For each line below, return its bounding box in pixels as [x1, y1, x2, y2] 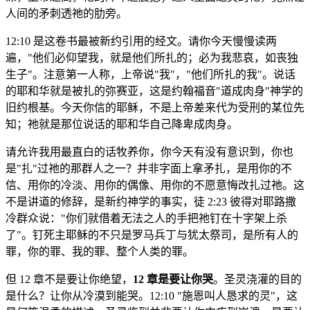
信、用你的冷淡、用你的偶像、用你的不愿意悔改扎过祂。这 [6, 179, 304, 192]
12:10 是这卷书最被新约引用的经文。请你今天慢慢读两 [6, 35, 277, 48]
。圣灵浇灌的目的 [213, 273, 302, 286]
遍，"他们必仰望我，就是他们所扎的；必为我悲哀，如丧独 [6, 52, 298, 64]
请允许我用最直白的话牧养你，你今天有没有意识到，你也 [6, 146, 293, 158]
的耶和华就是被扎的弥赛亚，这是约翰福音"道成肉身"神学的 [6, 85, 303, 98]
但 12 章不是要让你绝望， [6, 273, 133, 286]
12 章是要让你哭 [133, 273, 213, 286]
